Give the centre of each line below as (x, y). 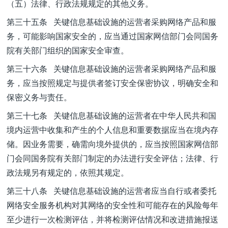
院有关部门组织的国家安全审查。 (68, 50)
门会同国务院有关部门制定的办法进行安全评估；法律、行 (112, 158)
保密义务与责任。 (39, 97)
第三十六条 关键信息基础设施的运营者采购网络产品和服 (111, 68)
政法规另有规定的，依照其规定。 (68, 172)
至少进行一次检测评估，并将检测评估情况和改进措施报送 (112, 219)
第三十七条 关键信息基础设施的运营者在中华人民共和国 (111, 115)
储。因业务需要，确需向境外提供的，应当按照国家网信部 (112, 144)
